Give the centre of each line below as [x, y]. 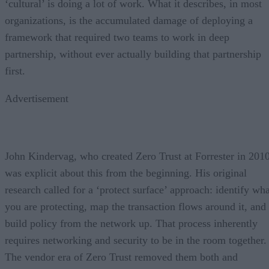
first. [15, 71]
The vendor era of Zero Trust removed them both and [121, 257]
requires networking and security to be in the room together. [136, 240]
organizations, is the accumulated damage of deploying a [129, 20]
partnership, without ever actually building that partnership [133, 54]
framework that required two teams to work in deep [117, 37]
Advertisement [37, 98]
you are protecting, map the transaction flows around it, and [135, 206]
